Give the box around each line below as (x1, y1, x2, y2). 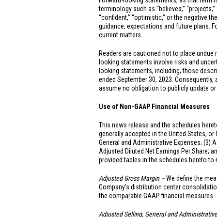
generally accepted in (99, 130, 158, 138)
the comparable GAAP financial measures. (99, 192, 215, 200)
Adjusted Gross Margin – (99, 174, 166, 182)
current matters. (99, 31, 142, 39)
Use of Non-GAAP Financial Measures (99, 103, 210, 110)
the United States (158, 130, 205, 138)
